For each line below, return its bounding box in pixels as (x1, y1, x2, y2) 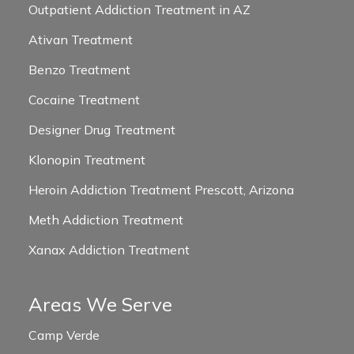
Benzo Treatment (28, 61, 130, 77)
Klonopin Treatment (28, 151, 145, 168)
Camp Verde (28, 326, 100, 343)
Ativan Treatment (28, 31, 133, 47)
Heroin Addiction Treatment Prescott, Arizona (28, 181, 294, 198)
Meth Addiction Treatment (28, 211, 183, 228)
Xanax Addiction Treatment (28, 241, 190, 258)
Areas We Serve (28, 292, 172, 316)
